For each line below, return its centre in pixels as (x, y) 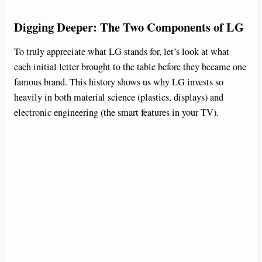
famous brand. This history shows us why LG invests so (119, 82)
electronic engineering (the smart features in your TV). (116, 112)
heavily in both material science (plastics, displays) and (119, 97)
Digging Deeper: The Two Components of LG (129, 27)
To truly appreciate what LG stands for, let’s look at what (122, 51)
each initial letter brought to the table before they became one (130, 66)
